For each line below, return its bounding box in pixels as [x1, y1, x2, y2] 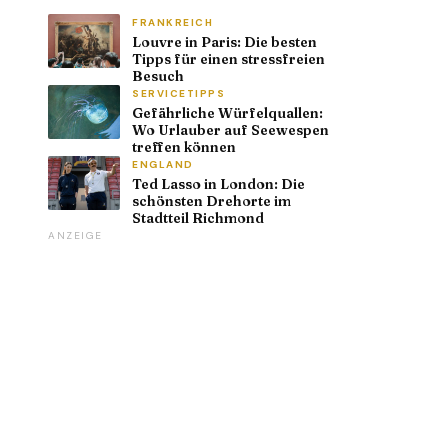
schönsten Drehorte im [132, 191, 291, 210]
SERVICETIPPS [132, 86, 225, 100]
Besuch [132, 66, 184, 85]
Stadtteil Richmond [132, 208, 264, 227]
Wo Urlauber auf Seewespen [132, 120, 329, 139]
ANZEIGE [48, 228, 103, 242]
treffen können [132, 137, 236, 156]
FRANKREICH [132, 15, 213, 29]
